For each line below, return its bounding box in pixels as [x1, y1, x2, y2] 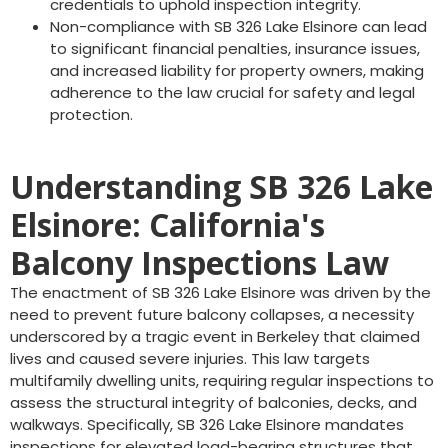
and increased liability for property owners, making [50, 60, 424, 81]
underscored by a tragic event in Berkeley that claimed [10, 326, 420, 347]
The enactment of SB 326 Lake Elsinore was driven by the [10, 282, 431, 303]
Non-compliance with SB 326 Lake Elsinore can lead [50, 16, 427, 37]
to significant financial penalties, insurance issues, [50, 38, 420, 59]
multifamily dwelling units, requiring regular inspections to [10, 370, 434, 391]
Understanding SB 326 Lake [10, 165, 433, 208]
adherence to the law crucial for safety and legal [50, 82, 415, 103]
